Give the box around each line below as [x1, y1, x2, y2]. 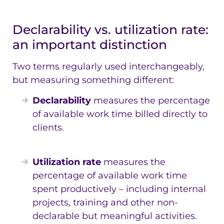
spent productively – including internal [32, 183, 206, 194]
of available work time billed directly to [32, 108, 207, 120]
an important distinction [12, 37, 167, 52]
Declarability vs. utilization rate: [12, 22, 208, 37]
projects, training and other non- [32, 196, 178, 208]
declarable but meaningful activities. [32, 210, 197, 221]
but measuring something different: [12, 74, 174, 86]
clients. [32, 122, 64, 133]
